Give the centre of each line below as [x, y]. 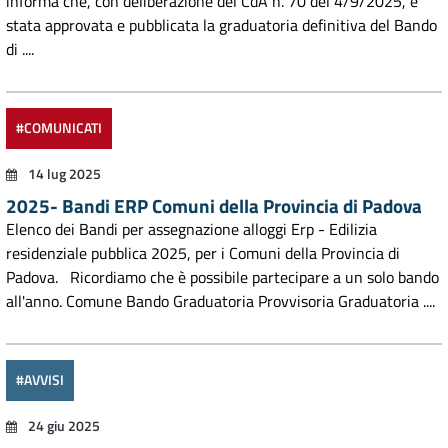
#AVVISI [40, 380]
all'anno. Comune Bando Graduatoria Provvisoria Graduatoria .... [220, 301]
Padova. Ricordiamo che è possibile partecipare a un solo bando [222, 277]
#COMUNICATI [59, 128]
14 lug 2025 [63, 174]
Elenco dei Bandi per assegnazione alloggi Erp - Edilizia [191, 229]
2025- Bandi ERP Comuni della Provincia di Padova [214, 205]
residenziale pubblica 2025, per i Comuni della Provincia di [203, 253]
